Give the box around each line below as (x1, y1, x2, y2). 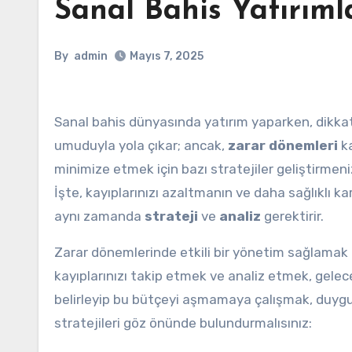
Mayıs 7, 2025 (130, 49, 203, 63)
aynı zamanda (54, 208, 145, 224)
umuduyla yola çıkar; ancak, (54, 137, 228, 153)
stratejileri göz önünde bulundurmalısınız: (54, 315, 312, 331)
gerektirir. (261, 208, 324, 224)
